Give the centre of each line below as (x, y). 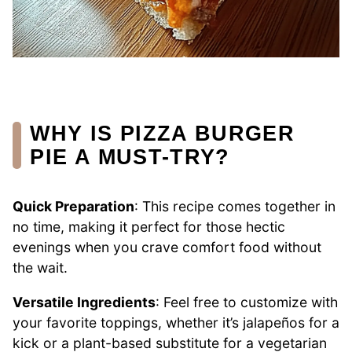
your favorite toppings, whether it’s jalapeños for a (176, 322)
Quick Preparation (73, 207)
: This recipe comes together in (235, 207)
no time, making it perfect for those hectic (149, 227)
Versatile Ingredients (84, 302)
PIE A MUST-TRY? (130, 156)
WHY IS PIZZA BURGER (163, 133)
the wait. (40, 268)
